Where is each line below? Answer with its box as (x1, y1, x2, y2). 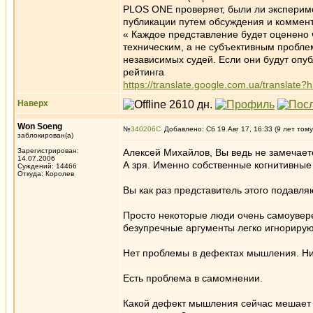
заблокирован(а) (17, 131, 73, 139)
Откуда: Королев (17, 170, 74, 177)
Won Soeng (17, 122, 62, 131)
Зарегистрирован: (17, 147, 79, 154)
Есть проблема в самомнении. (123, 272, 263, 284)
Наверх (17, 99, 48, 108)
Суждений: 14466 (17, 162, 77, 170)
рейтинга (123, 66, 164, 78)
